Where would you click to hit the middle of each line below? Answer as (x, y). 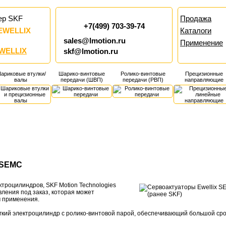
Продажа (196, 19)
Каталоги (196, 31)
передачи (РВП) (143, 80)
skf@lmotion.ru (91, 51)
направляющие (204, 80)
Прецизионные (204, 74)
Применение (202, 43)
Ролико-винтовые (143, 74)
